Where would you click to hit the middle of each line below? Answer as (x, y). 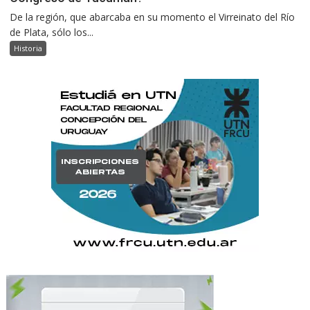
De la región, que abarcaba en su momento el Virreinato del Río (153, 17)
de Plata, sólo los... (52, 33)
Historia (28, 48)
